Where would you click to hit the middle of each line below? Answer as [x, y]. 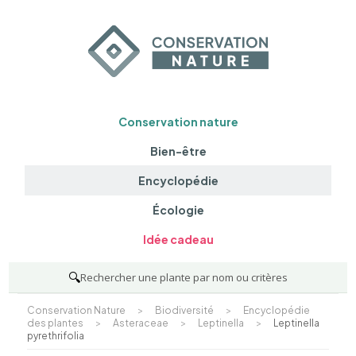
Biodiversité [184, 310]
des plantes [55, 323]
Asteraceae [140, 323]
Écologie [178, 210]
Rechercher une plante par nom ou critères [184, 277]
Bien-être [178, 151]
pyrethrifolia [55, 335]
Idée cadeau [178, 240]
